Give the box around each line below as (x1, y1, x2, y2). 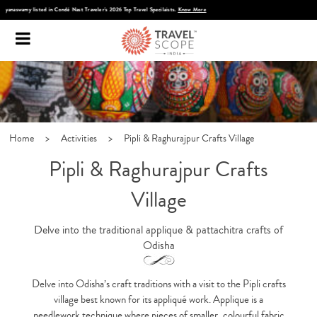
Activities (61, 132, 97, 146)
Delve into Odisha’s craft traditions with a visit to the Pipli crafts (31, 277, 286, 292)
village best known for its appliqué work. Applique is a (54, 292, 263, 308)
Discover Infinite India (132, 5, 188, 14)
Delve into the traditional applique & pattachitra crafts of (34, 222, 283, 238)
